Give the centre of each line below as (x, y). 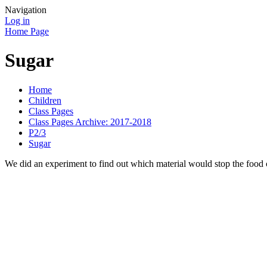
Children (45, 100)
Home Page (27, 31)
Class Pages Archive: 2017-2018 (90, 122)
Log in (17, 21)
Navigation (26, 10)
